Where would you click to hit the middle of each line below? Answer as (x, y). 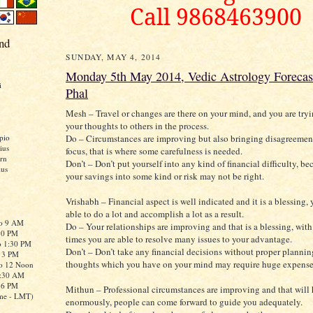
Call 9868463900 (216, 17)
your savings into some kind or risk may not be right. (165, 176)
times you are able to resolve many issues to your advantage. (179, 239)
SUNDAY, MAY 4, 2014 (114, 57)
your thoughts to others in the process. (137, 126)
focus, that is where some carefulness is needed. (154, 151)
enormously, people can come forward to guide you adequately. (184, 302)
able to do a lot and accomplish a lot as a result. (155, 214)
